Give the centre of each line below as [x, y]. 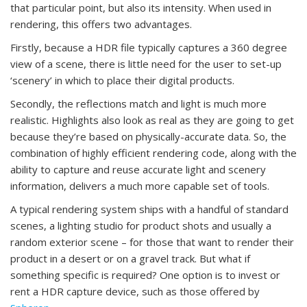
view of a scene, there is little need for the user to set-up [146, 63]
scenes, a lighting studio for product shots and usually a [141, 225]
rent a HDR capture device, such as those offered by [135, 291]
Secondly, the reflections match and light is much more [138, 103]
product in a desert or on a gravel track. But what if [130, 258]
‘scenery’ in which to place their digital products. [122, 80]
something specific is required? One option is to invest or [145, 274]
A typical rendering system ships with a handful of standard [149, 209]
